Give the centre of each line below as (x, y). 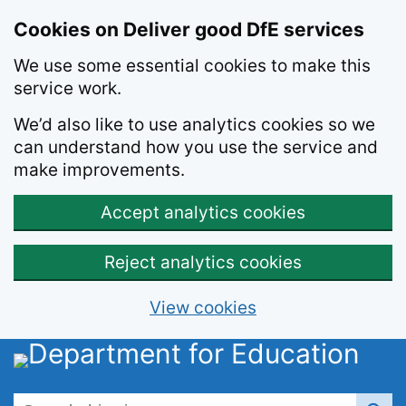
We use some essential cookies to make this (192, 66)
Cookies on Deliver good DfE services (189, 29)
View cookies (203, 308)
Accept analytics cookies (203, 213)
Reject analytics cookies (203, 262)
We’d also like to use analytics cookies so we (194, 125)
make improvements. (99, 170)
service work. (68, 88)
